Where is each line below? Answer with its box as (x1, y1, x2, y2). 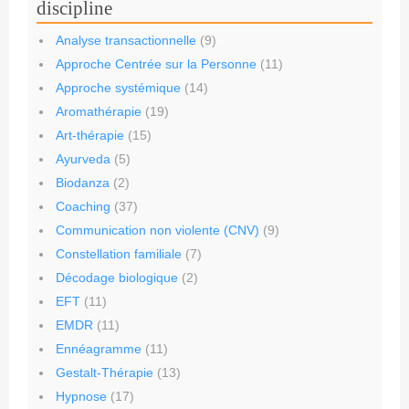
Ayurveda (56, 152, 110, 166)
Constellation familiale (56, 246, 182, 261)
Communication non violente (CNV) (56, 223, 259, 237)
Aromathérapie (56, 104, 142, 119)
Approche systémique (56, 80, 181, 95)
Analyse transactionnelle (56, 33, 196, 47)
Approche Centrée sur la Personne (56, 57, 257, 71)
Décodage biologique (56, 270, 178, 285)
